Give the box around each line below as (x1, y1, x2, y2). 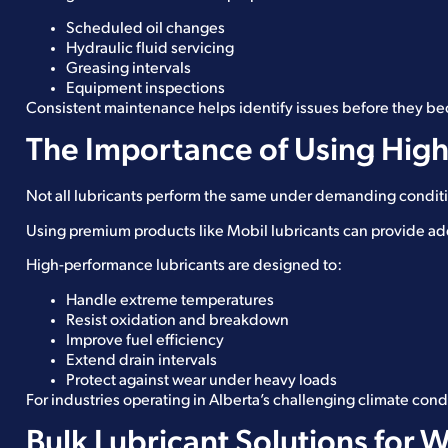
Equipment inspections (66, 81, 225, 98)
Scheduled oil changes (66, 21, 225, 38)
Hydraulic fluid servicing (66, 41, 234, 58)
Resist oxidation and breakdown (66, 312, 289, 329)
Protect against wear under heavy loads (66, 372, 337, 389)
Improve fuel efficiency (66, 332, 224, 349)
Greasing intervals (66, 61, 191, 78)
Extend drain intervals (66, 352, 217, 369)
